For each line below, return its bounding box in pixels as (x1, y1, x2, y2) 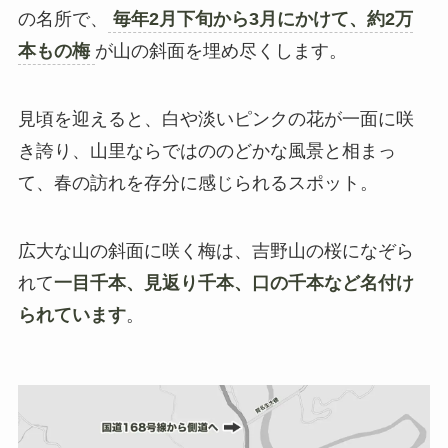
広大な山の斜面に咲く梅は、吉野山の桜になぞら (17, 240, 414, 261)
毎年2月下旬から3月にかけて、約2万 (112, 9, 413, 30)
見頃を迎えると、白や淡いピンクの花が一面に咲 (17, 108, 414, 129)
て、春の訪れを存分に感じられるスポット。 (17, 172, 378, 193)
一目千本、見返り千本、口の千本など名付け (53, 272, 414, 293)
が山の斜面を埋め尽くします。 (94, 41, 347, 62)
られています (17, 304, 126, 325)
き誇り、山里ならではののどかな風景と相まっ (17, 140, 396, 161)
